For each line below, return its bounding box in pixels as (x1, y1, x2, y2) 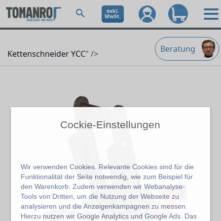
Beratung (160, 43, 195, 54)
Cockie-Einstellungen (60, 118, 161, 131)
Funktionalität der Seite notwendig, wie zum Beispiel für (21, 172, 193, 181)
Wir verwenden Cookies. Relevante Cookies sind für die (21, 162, 194, 171)
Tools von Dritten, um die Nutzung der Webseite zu (21, 192, 180, 200)
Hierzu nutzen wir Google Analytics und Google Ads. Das (21, 212, 197, 220)
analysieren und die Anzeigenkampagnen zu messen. (21, 202, 188, 210)
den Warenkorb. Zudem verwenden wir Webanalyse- (21, 182, 185, 190)
